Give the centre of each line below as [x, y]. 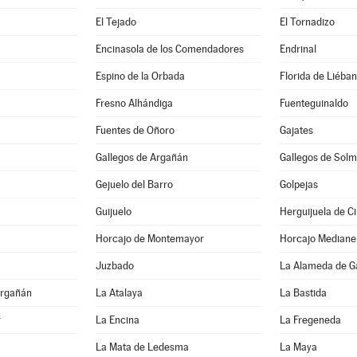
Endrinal [298, 49]
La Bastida [303, 293]
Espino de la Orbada [141, 76]
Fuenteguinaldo [314, 103]
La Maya [298, 347]
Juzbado [115, 266]
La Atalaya [120, 293]
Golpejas [299, 184]
